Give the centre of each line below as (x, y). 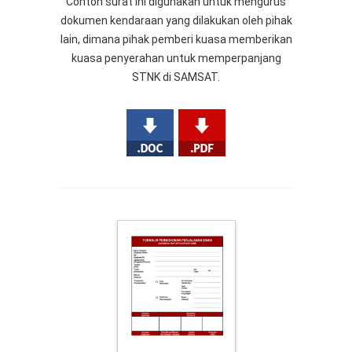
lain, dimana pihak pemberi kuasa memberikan (176, 39)
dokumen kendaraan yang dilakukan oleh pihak (176, 20)
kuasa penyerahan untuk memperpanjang (176, 58)
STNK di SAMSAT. (176, 77)
